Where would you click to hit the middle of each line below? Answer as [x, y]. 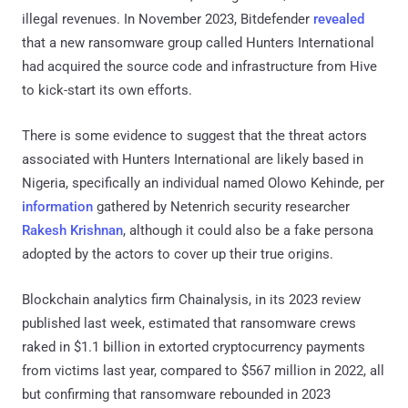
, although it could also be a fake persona [248, 230]
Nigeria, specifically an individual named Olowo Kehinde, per [203, 183]
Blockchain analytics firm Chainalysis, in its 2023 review [191, 299]
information [57, 206]
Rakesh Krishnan [72, 230]
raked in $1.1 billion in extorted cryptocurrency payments [194, 347]
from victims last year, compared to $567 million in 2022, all [203, 370]
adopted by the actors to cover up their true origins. [178, 254]
